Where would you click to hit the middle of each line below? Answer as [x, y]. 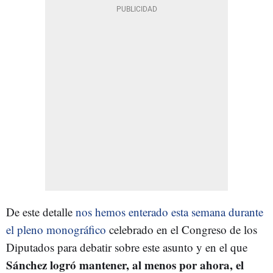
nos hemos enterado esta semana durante [169, 211]
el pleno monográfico [56, 229]
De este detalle [41, 211]
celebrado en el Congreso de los [182, 229]
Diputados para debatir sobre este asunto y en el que [127, 247]
